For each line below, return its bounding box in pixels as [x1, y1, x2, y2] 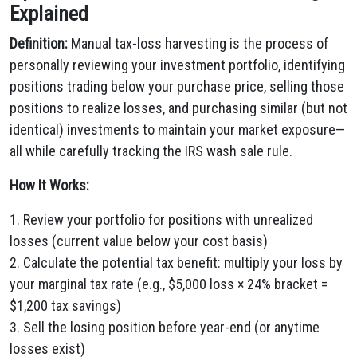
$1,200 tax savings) [10, 297, 121, 314]
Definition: [10, 35, 68, 52]
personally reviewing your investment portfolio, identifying [10, 57, 345, 73]
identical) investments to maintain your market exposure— [10, 121, 345, 138]
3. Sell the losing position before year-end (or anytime [10, 319, 320, 335]
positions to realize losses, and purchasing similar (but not [10, 100, 347, 116]
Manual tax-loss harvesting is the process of [68, 35, 328, 52]
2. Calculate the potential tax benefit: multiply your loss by [10, 254, 343, 271]
